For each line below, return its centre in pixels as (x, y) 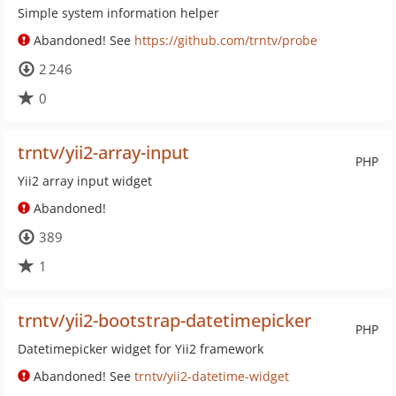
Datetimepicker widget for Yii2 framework (141, 349)
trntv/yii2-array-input (103, 152)
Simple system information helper (118, 13)
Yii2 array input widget (85, 181)
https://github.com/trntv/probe (226, 40)
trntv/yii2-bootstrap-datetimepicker (164, 320)
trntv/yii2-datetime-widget (212, 376)
